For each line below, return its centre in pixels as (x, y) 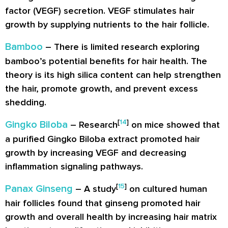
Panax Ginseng (39, 189)
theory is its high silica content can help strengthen (113, 75)
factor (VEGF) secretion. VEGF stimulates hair (100, 11)
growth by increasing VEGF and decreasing (96, 153)
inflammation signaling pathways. (74, 167)
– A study (94, 189)
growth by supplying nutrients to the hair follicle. (107, 25)
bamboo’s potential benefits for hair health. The (106, 61)
